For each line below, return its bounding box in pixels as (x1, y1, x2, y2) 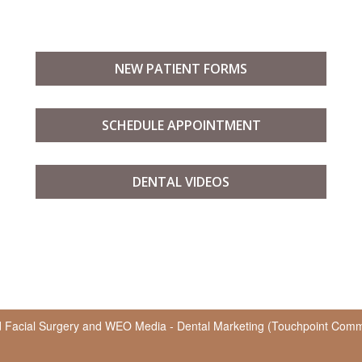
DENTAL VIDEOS (133, 173, 229, 192)
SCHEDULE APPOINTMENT (101, 116, 261, 135)
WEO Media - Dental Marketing (104, 318, 264, 335)
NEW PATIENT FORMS (115, 60, 247, 78)
